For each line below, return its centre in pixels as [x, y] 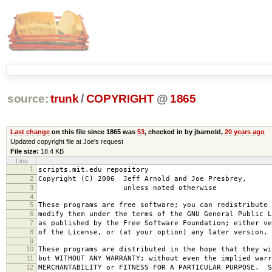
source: [28, 99]
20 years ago [244, 131]
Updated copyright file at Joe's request [66, 141]
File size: [24, 151]
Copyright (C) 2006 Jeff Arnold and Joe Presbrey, [142, 178]
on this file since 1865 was [93, 131]
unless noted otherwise [127, 188]
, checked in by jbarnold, [184, 131]
